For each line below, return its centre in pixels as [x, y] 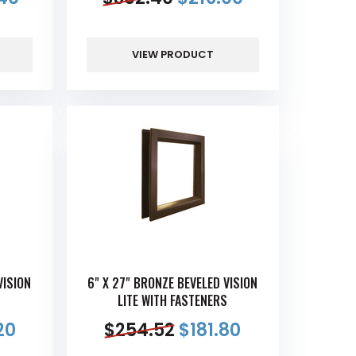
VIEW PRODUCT [172, 55]
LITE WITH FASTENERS [173, 301]
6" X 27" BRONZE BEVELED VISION [173, 283]
